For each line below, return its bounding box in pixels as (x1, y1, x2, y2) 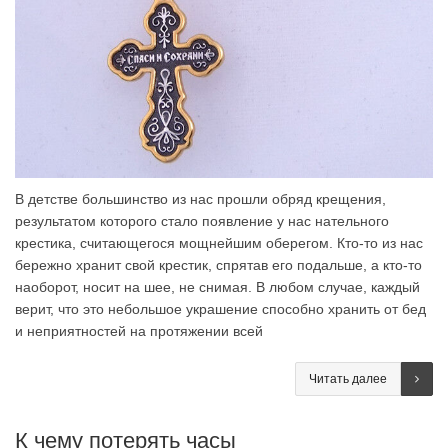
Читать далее (309, 372, 387, 387)
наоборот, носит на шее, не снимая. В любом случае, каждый (15, 279, 420, 296)
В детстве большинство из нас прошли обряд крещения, (15, 191, 386, 208)
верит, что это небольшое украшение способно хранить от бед (15, 301, 426, 318)
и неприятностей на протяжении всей (15, 323, 263, 340)
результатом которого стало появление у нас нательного (15, 213, 389, 230)
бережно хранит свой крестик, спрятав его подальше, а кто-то (15, 257, 422, 274)
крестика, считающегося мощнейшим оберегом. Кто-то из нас (15, 235, 423, 252)
